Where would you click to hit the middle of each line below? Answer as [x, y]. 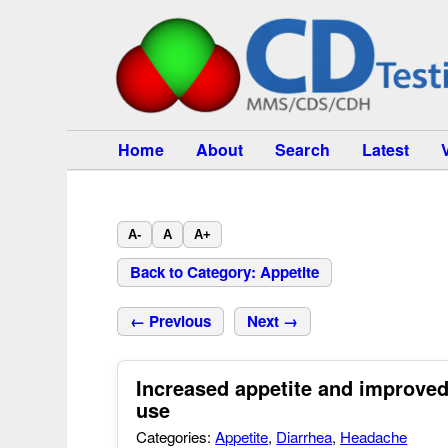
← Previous [171, 321]
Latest [385, 149]
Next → [273, 321]
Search [302, 149]
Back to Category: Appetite [225, 272]
